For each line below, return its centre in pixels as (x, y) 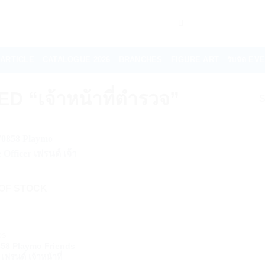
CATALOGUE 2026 (76, 59)
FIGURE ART (195, 59)
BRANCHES (140, 59)
